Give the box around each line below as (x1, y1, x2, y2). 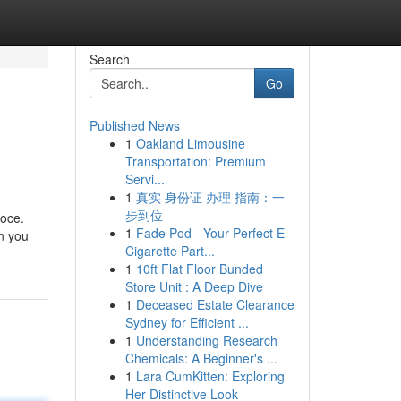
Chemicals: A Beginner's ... (124, 349, 277, 367)
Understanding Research (135, 331, 277, 349)
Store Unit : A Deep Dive (124, 277, 263, 295)
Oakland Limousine (135, 134, 245, 152)
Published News (89, 116, 180, 134)
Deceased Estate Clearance (135, 295, 294, 313)
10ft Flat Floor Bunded (135, 260, 263, 277)
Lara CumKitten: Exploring (135, 367, 285, 385)
